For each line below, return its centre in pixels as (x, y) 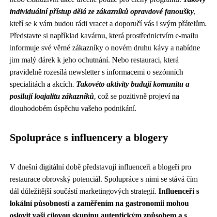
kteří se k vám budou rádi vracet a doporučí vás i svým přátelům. (108, 23)
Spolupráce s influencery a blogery (89, 138)
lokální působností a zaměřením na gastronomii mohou (99, 203)
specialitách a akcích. (43, 84)
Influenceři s (179, 191)
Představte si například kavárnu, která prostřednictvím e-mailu (104, 36)
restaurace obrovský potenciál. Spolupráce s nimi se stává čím (104, 179)
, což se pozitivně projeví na (137, 96)
